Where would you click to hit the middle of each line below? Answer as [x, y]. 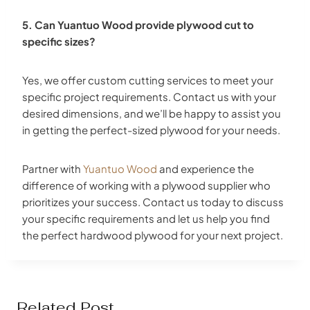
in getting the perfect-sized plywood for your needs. [151, 129]
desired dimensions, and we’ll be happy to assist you [152, 113]
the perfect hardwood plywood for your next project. [153, 235]
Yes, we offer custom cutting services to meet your [148, 80]
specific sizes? [59, 41]
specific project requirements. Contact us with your [149, 96]
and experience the [207, 168]
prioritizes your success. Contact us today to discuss [153, 201]
